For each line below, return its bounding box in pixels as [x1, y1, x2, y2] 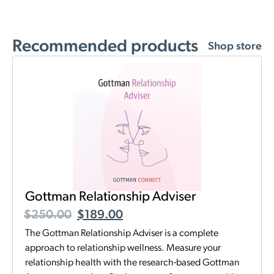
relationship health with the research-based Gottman [25, 257, 239, 268]
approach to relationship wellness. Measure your [25, 243, 221, 253]
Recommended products [12, 38, 198, 56]
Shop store [208, 40, 262, 53]
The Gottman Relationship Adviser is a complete [25, 228, 218, 239]
